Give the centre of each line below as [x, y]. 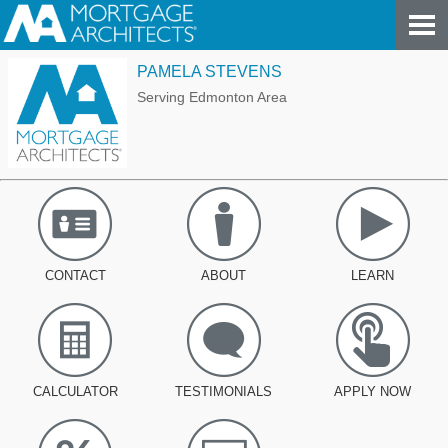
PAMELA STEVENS [209, 71]
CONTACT [75, 275]
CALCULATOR [75, 391]
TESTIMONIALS [223, 391]
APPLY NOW [372, 391]
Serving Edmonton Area [212, 96]
